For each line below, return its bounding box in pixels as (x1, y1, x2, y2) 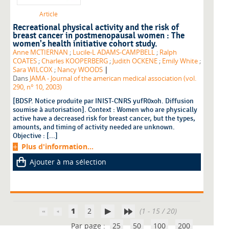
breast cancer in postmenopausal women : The (13, 31, 185, 41)
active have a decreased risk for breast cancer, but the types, (13, 114, 195, 123)
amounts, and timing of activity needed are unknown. (13, 123, 175, 132)
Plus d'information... (21, 142, 94, 152)
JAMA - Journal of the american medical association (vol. (30, 74, 196, 83)
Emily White (162, 57, 198, 66)
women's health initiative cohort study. (13, 39, 157, 50)
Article (39, 10, 58, 19)
